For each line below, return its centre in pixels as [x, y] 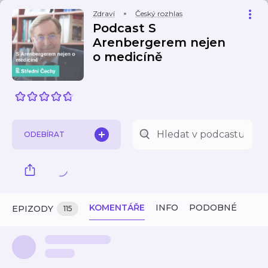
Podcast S [124, 28]
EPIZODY [33, 209]
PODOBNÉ [213, 208]
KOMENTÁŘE [117, 208]
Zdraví [104, 13]
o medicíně [127, 57]
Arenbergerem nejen [159, 42]
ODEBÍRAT [44, 134]
